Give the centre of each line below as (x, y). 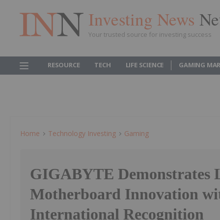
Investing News (144, 19)
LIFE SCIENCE (145, 65)
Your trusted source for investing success (150, 34)
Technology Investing (82, 133)
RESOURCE (64, 65)
